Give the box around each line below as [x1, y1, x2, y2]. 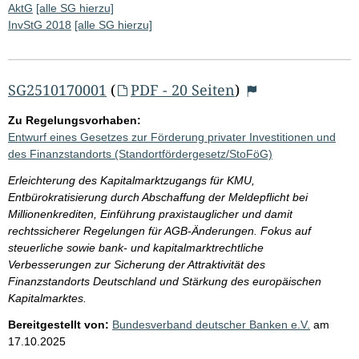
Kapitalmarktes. [8, 291, 87, 305]
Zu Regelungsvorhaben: [8, 113, 141, 127]
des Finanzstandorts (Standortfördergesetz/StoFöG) [8, 147, 272, 160]
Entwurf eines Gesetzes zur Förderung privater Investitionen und [8, 130, 336, 143]
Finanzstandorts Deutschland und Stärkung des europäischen [8, 274, 321, 288]
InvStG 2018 [8, 18, 71, 31]
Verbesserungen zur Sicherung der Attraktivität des [8, 257, 265, 271]
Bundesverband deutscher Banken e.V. [112, 317, 310, 331]
